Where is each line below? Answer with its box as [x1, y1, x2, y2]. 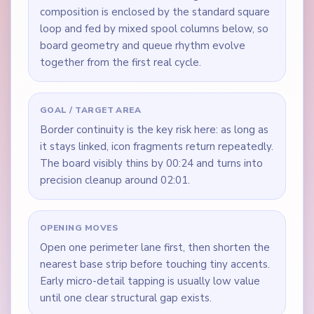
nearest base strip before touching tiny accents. [39, 257, 270, 271]
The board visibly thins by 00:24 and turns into [39, 156, 263, 170]
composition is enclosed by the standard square [39, 4, 270, 19]
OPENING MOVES [39, 221, 118, 233]
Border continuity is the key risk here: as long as [39, 122, 268, 137]
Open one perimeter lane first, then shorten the [39, 240, 270, 254]
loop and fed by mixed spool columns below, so [39, 21, 268, 36]
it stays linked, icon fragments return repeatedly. [39, 139, 273, 153]
